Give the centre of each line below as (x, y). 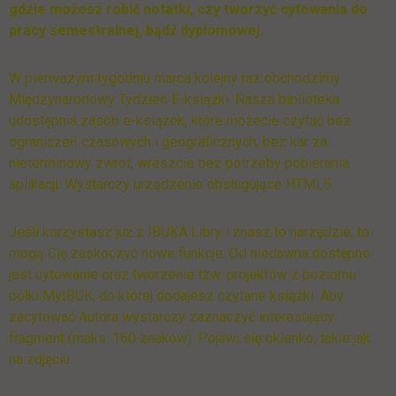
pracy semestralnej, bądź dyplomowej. (136, 30)
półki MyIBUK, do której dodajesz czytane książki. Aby (176, 296)
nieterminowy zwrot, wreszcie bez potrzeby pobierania (179, 163)
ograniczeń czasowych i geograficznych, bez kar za (168, 142)
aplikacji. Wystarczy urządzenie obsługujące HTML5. (171, 184)
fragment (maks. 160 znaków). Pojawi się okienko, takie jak (190, 338)
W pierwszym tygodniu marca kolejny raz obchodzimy (175, 78)
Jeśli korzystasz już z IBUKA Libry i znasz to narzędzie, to (189, 232)
